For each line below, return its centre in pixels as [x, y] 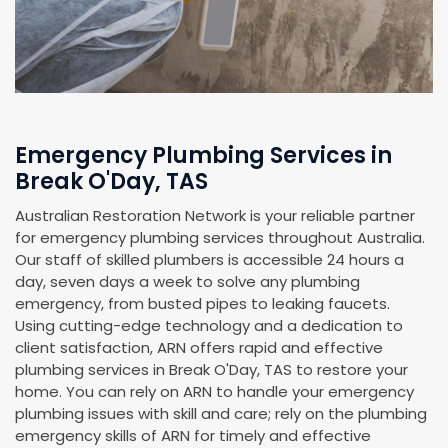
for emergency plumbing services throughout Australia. [220, 237]
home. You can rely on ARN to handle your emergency [214, 391]
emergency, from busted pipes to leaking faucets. [202, 303]
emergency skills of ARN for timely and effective [193, 435]
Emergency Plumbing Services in [203, 155]
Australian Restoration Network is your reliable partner [215, 215]
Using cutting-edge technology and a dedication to [209, 325]
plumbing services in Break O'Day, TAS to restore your [211, 369]
